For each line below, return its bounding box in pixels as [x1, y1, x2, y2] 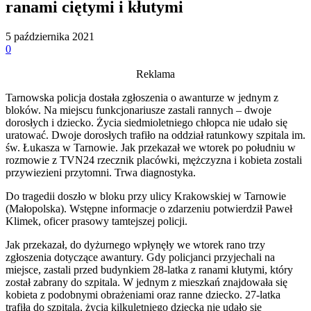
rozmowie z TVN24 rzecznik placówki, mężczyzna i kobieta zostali [6, 153, 302, 166]
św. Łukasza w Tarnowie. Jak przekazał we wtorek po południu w [6, 141, 296, 153]
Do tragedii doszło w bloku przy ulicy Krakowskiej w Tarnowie [6, 190, 286, 202]
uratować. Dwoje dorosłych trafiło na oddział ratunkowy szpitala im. [6, 128, 305, 141]
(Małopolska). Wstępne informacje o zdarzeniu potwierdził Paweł [6, 202, 292, 215]
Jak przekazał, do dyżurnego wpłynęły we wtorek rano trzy [6, 238, 265, 251]
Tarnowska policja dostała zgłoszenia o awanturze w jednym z [6, 91, 278, 103]
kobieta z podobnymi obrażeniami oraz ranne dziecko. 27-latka [6, 288, 280, 301]
